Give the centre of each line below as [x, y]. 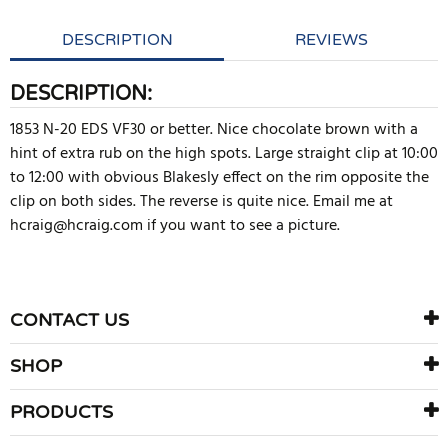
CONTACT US [69, 320]
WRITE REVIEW [89, 280]
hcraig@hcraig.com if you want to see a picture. [175, 226]
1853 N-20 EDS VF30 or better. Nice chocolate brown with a [214, 130]
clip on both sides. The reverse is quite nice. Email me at [201, 202]
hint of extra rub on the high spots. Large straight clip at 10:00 [224, 154]
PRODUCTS [61, 412]
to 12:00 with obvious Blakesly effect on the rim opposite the [219, 178]
